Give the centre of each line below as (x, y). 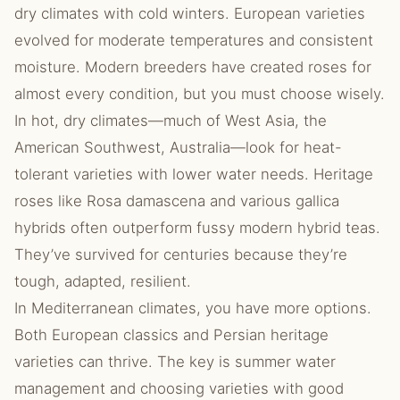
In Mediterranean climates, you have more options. (193, 308)
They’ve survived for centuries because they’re (181, 254)
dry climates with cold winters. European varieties (190, 13)
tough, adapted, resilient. (103, 281)
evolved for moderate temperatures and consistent (194, 40)
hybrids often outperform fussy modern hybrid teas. (197, 228)
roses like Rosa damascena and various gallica (177, 201)
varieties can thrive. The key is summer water (175, 362)
